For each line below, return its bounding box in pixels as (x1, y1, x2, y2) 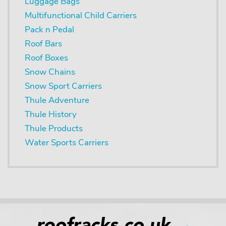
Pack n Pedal (25, 23, 74, 35)
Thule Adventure (25, 94, 89, 106)
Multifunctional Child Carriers (25, 9, 137, 21)
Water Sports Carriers (25, 136, 108, 148)
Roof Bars (25, 37, 62, 49)
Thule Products (25, 122, 83, 134)
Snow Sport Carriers (25, 80, 102, 92)
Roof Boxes (25, 51, 68, 64)
